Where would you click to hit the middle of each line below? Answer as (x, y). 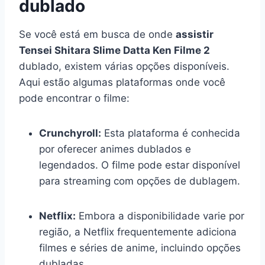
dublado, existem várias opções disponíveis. (124, 66)
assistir (195, 34)
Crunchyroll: (70, 133)
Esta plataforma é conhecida (171, 133)
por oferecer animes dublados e (115, 149)
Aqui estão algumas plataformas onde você (122, 82)
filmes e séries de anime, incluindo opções (140, 248)
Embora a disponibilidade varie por (160, 216)
